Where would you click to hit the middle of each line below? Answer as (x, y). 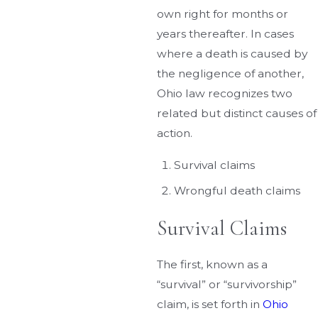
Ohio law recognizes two (225, 94)
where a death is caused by (232, 54)
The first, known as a (213, 264)
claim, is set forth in (210, 304)
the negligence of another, (231, 74)
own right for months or (223, 14)
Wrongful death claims (237, 190)
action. (175, 133)
